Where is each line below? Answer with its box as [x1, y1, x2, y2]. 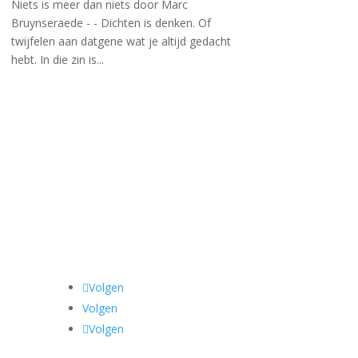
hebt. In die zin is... [10, 51, 104, 67]
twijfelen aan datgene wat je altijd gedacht [10, 33, 231, 49]
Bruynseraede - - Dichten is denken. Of [10, 14, 211, 30]
